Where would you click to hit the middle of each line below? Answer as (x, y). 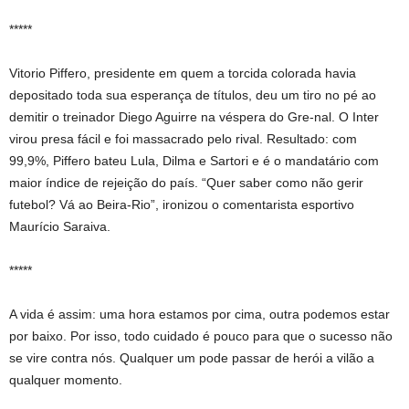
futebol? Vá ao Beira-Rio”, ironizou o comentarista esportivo (182, 204)
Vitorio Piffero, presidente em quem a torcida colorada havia (183, 73)
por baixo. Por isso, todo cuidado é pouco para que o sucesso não (201, 336)
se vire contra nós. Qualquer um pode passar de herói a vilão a (192, 358)
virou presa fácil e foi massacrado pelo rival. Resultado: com (183, 139)
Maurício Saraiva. (60, 226)
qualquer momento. (66, 380)
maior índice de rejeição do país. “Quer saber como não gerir (186, 183)
